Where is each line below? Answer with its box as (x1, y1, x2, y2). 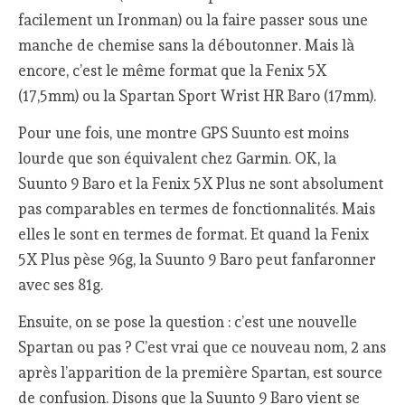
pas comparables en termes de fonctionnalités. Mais (18, 200, 376, 219)
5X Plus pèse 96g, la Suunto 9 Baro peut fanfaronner (18, 250, 377, 269)
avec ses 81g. (18, 276, 104, 295)
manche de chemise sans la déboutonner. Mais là (18, 36, 355, 55)
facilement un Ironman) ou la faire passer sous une (18, 11, 369, 30)
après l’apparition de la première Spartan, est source (18, 363, 383, 381)
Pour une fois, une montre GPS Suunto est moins (18, 124, 350, 143)
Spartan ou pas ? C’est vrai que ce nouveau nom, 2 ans (18, 337, 387, 356)
